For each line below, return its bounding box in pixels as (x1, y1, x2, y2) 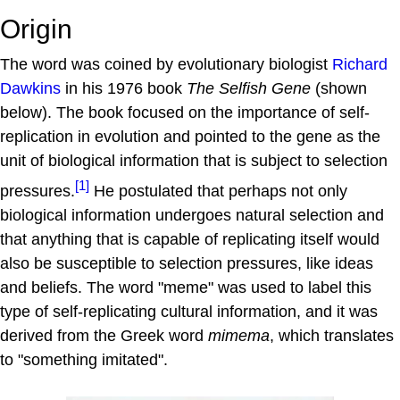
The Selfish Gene (187, 79, 311, 97)
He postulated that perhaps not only (89, 182, 347, 200)
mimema (208, 327, 270, 345)
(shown (311, 79, 367, 97)
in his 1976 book (61, 79, 187, 97)
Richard (332, 55, 387, 73)
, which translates (270, 327, 394, 345)
